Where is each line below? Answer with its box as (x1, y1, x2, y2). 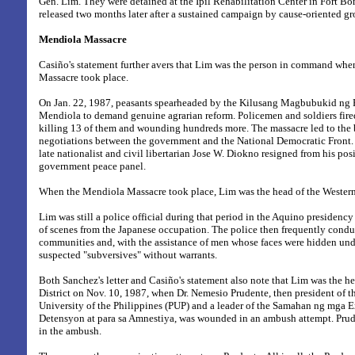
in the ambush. (39, 325, 101, 337)
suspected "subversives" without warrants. (39, 249, 217, 261)
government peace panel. (39, 160, 146, 172)
